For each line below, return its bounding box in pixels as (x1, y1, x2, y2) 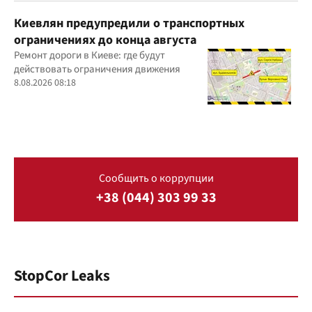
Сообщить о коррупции (98, 170, 214, 186)
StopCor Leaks (14, 264, 110, 287)
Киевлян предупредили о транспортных (14, 14, 244, 32)
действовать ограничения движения (14, 61, 180, 77)
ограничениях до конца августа (14, 31, 196, 49)
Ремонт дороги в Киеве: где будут (14, 47, 165, 63)
